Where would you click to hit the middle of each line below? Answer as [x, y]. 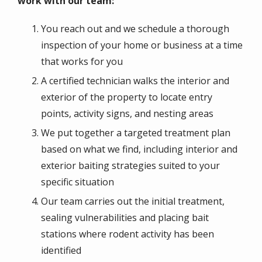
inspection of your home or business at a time [142, 45]
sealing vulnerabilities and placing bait [125, 217]
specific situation [77, 182]
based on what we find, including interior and [139, 149]
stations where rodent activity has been [127, 234]
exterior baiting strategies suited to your [130, 165]
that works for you [82, 61]
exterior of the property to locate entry [127, 97]
